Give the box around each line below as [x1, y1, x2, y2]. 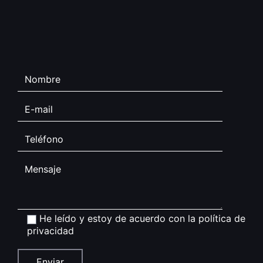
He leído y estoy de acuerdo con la [39, 213, 198, 225]
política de [198, 213, 245, 225]
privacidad [27, 225, 74, 237]
